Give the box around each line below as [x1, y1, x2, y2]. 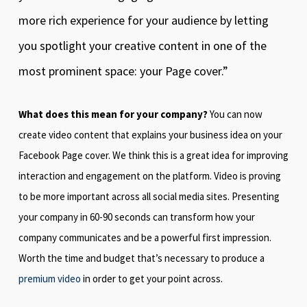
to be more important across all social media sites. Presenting [18, 190, 280, 203]
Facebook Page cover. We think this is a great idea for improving [18, 149, 288, 162]
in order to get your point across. [80, 272, 223, 285]
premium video [18, 272, 81, 285]
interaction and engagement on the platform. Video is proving [18, 169, 281, 182]
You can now [209, 108, 262, 121]
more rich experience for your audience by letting [18, 12, 269, 28]
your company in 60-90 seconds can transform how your [18, 210, 255, 223]
